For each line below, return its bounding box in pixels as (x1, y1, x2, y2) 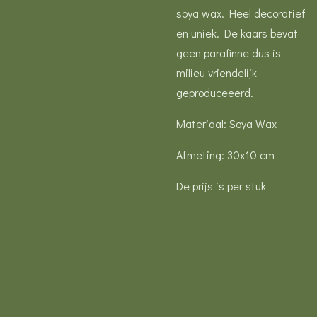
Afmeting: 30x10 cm (176, 147, 275, 162)
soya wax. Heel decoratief (176, 6, 306, 21)
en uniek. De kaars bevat (176, 25, 298, 40)
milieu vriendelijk (176, 65, 257, 80)
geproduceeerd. (176, 85, 253, 100)
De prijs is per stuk (176, 178, 266, 193)
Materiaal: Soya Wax (176, 116, 277, 131)
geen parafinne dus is (176, 45, 281, 60)
